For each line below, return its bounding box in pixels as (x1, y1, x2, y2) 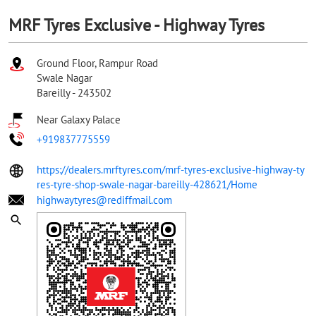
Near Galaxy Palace (37, 112, 121, 126)
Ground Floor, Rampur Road (37, 56, 158, 70)
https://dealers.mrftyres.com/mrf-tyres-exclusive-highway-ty (37, 162, 305, 176)
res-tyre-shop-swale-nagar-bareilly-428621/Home (37, 177, 257, 191)
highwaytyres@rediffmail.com (37, 193, 172, 207)
